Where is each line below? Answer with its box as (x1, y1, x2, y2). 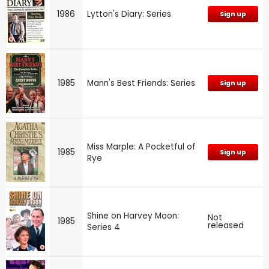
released (208, 219, 244, 231)
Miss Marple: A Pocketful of (87, 141, 196, 153)
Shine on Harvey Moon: (87, 210, 179, 222)
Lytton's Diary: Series (87, 8, 171, 20)
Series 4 (87, 221, 120, 233)
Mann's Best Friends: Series (87, 77, 195, 89)
